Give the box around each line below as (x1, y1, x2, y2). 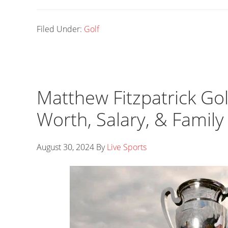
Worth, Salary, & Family (37, 107, 224, 132)
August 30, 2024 (37, 141, 94, 153)
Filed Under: (37, 23, 84, 35)
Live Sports (107, 141, 147, 153)
